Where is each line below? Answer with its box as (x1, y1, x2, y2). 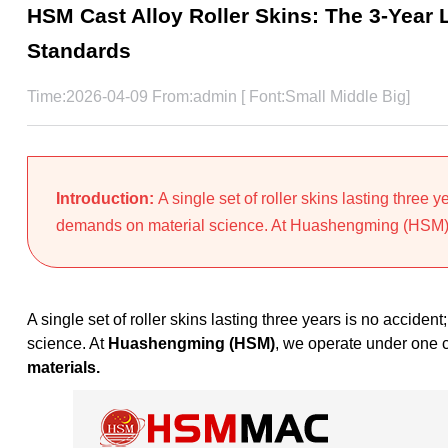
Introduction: (55, 190, 158, 208)
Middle (329, 88, 378, 106)
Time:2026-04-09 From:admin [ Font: (26, 88, 285, 106)
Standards (26, 39, 131, 63)
